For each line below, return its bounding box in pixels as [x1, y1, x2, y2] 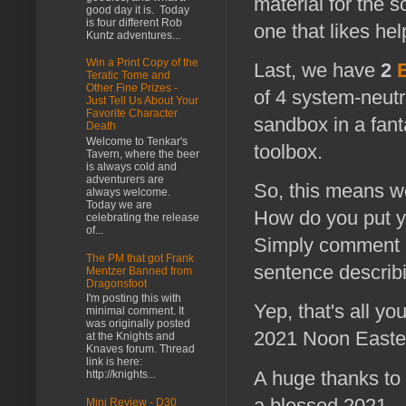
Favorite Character [86, 107, 178, 121]
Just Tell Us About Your [86, 94, 198, 108]
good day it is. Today [86, 3, 189, 16]
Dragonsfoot [86, 276, 147, 290]
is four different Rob [86, 15, 182, 29]
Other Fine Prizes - [86, 82, 178, 95]
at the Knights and [86, 330, 175, 343]
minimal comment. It [86, 304, 184, 318]
